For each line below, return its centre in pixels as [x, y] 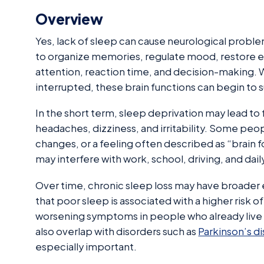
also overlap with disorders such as [117, 231]
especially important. [86, 246]
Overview [69, 19]
